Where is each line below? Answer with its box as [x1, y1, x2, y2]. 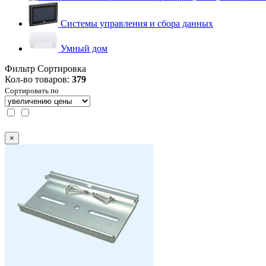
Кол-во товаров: [5, 74, 72, 84]
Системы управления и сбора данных [61, 18, 213, 28]
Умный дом [61, 43, 107, 53]
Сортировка [37, 63, 86, 74]
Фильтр [5, 63, 35, 74]
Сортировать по [5, 85, 59, 95]
